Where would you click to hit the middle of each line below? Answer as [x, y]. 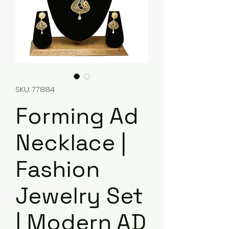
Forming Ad [77, 116]
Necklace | [71, 143]
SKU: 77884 [35, 89]
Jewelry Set [79, 196]
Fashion [58, 169]
